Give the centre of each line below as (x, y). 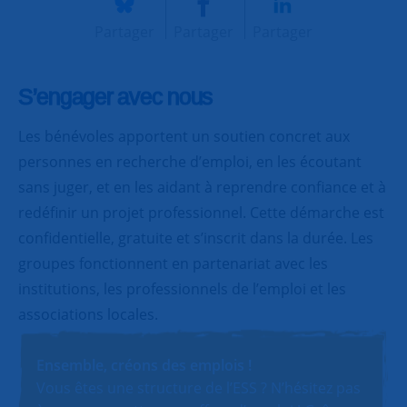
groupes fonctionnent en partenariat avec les (173, 264)
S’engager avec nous (116, 97)
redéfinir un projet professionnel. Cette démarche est (201, 213)
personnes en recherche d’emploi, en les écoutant (190, 162)
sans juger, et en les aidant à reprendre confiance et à (202, 188)
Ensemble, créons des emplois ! (144, 366)
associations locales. (88, 315)
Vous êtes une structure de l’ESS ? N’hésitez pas (199, 388)
